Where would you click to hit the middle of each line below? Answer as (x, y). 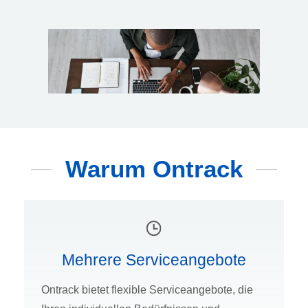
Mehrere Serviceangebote (154, 260)
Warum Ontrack (154, 169)
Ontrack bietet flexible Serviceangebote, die (147, 290)
